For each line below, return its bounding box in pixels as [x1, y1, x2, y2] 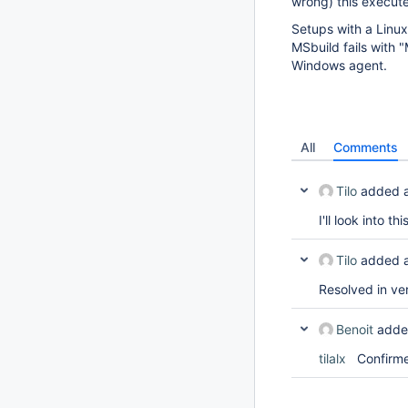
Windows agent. [291, 57, 391, 73]
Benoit [336, 321, 373, 337]
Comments [333, 139, 398, 155]
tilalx [319, 351, 346, 366]
